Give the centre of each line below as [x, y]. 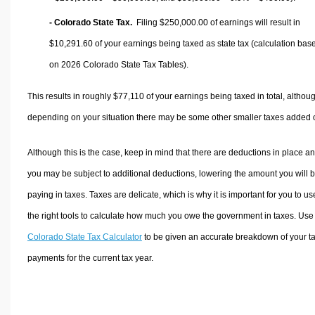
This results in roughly [70, 96]
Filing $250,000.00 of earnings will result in [216, 22]
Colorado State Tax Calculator [84, 237]
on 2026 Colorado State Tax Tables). [119, 64]
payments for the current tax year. [90, 258]
